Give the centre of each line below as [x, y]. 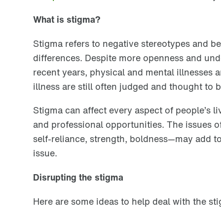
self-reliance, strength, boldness [100, 139]
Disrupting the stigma [78, 177]
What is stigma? [67, 19]
